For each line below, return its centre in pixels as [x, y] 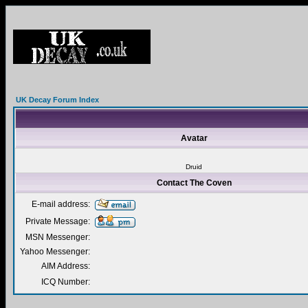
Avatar [194, 138]
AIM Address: [66, 266]
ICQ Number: [66, 282]
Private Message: [58, 221]
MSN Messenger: [58, 237]
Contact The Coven [194, 183]
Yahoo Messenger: [55, 252]
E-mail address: [61, 204]
